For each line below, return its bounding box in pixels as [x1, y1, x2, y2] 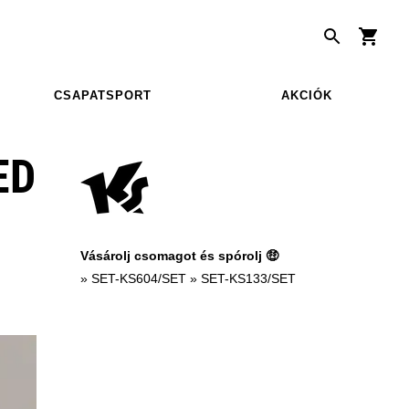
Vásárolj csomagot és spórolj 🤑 [80, 247, 278, 263]
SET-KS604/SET [91, 270, 186, 286]
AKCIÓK [281, 88, 332, 102]
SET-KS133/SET [201, 270, 296, 286]
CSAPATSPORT [53, 88, 152, 102]
